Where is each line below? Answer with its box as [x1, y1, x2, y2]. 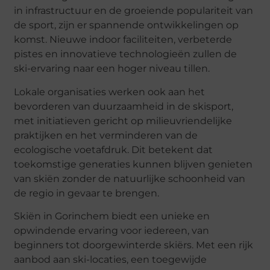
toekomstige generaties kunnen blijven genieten [14, 158, 253, 170]
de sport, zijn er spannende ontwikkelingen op [14, 19, 239, 31]
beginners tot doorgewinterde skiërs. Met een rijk [14, 239, 254, 251]
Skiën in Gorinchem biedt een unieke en [14, 210, 210, 222]
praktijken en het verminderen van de [14, 129, 198, 141]
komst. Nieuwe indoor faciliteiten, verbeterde [14, 34, 233, 46]
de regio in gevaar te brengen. [14, 187, 160, 199]
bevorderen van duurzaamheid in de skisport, [14, 100, 234, 112]
